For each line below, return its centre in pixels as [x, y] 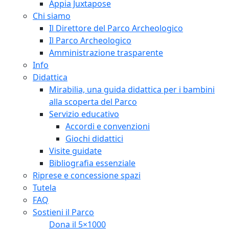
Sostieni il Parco [63, 212]
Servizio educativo [84, 114]
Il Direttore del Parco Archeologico [116, 28]
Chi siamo [52, 16]
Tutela [44, 187]
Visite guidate [75, 151]
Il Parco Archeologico [90, 40]
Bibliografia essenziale [92, 163]
